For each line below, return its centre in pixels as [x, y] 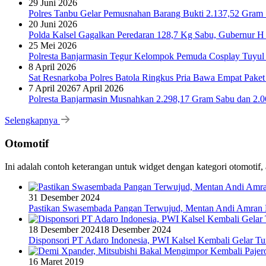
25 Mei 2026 [53, 46]
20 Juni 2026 [53, 24]
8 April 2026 [52, 67]
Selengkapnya [32, 121]
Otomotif [27, 143]
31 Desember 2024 [64, 197]
